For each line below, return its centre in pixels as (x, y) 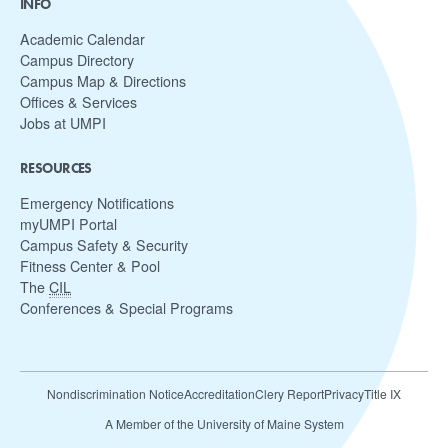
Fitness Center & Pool (90, 266)
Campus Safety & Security (104, 245)
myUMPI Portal (68, 224)
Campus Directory (77, 60)
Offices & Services (78, 102)
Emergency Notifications (97, 203)
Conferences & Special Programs (126, 308)
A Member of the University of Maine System (224, 423)
